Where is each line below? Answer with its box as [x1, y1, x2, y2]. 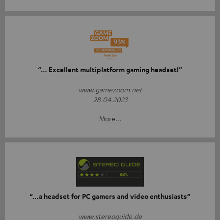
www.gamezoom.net [78, 84, 142, 94]
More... [99, 113, 121, 123]
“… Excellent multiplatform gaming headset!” [38, 64, 182, 74]
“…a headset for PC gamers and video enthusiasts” [29, 191, 191, 201]
